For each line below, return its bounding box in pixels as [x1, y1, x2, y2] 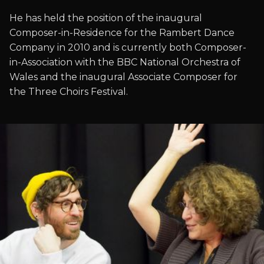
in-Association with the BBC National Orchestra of [9, 57, 240, 68]
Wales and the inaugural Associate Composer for [9, 71, 237, 82]
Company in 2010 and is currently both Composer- [9, 42, 246, 53]
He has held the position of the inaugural [9, 12, 202, 24]
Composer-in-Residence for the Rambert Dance [9, 27, 235, 38]
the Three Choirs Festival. [9, 86, 128, 97]
